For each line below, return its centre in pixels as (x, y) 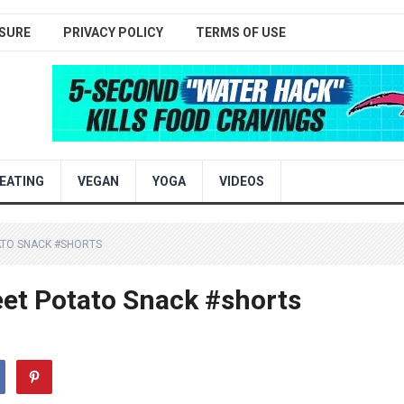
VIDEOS (242, 181)
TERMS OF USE (241, 32)
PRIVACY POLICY (113, 32)
